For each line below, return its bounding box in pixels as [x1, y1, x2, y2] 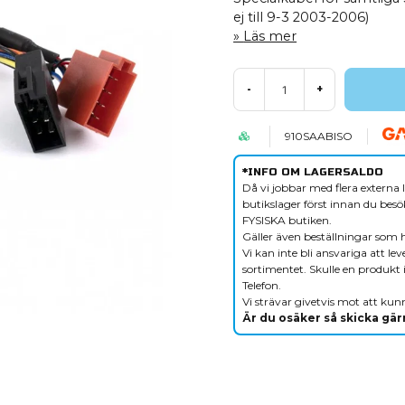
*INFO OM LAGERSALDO [242, 165, 384, 178]
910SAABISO [285, 129, 353, 143]
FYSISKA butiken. [242, 213, 333, 227]
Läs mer [243, 28, 297, 44]
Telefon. [242, 278, 282, 292]
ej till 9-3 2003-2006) [233, 9, 370, 25]
